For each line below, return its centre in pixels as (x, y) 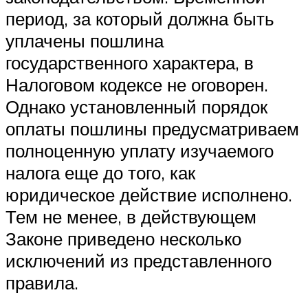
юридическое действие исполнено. (149, 194)
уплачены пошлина (85, 40)
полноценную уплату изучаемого (140, 150)
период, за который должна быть (140, 18)
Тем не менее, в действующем (131, 216)
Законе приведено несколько (123, 238)
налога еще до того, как (100, 172)
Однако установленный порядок (136, 106)
